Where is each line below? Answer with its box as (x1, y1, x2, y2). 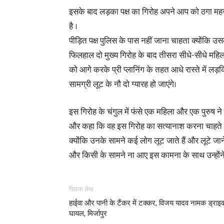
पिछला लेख (69, 185, 93, 192)
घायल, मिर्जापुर (69, 209, 107, 218)
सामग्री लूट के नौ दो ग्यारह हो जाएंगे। (69, 77, 176, 91)
